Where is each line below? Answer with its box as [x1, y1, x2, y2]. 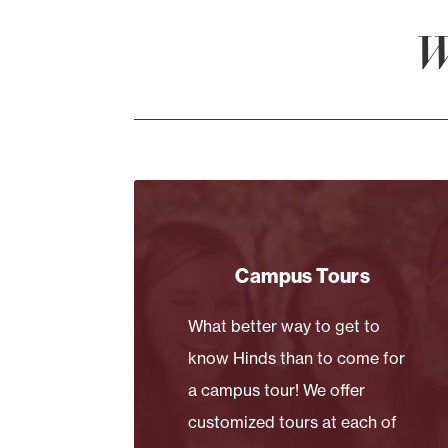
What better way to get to [188, 315, 381, 336]
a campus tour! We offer [188, 379, 366, 400]
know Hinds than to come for [188, 347, 406, 368]
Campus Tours [235, 262, 371, 288]
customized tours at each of [188, 411, 398, 432]
